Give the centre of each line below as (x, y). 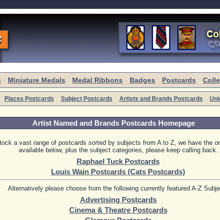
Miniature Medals (37, 80)
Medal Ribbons (97, 80)
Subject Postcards (86, 99)
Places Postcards (29, 99)
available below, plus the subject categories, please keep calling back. (118, 150)
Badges (142, 80)
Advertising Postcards (118, 200)
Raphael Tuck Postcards (118, 162)
